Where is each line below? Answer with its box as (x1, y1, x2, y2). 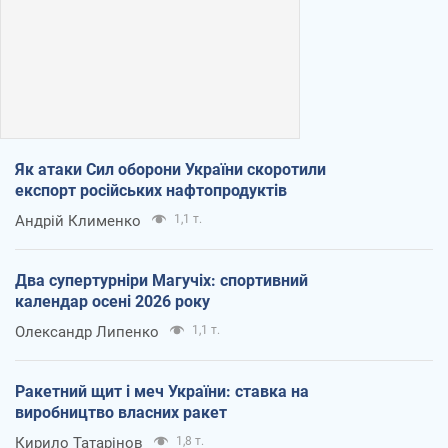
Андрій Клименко (15, 211, 141, 230)
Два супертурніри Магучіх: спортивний (15, 270, 308, 290)
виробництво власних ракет (15, 402, 227, 422)
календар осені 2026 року (15, 291, 210, 311)
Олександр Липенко (15, 322, 159, 341)
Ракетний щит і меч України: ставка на (15, 381, 309, 401)
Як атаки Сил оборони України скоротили (15, 159, 326, 179)
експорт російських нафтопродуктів (15, 180, 287, 200)
